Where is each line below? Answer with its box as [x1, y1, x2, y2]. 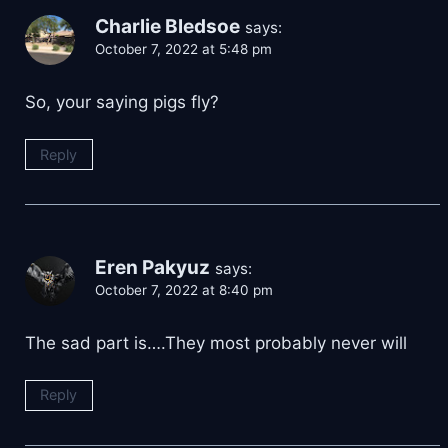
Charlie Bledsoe [95, 14, 240, 38]
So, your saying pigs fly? [25, 91, 219, 112]
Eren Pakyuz [95, 255, 210, 279]
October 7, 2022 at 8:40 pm [95, 281, 273, 298]
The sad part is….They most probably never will [25, 332, 407, 353]
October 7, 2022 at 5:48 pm [95, 40, 272, 57]
